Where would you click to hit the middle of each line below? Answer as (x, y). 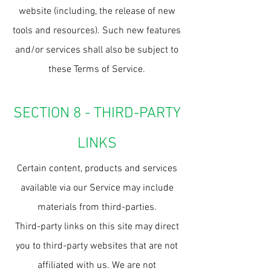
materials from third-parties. (97, 207)
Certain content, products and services (97, 169)
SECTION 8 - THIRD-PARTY (97, 114)
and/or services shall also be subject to (97, 50)
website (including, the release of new (97, 11)
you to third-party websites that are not (97, 246)
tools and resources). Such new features (97, 31)
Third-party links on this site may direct (97, 227)
